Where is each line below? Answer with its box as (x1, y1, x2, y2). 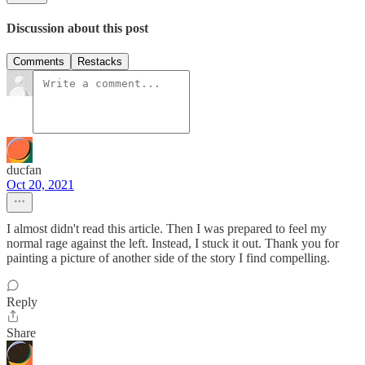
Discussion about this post (7, 20, 148, 35)
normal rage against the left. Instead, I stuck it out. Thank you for (7, 236, 339, 251)
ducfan (7, 163, 42, 178)
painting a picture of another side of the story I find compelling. (7, 251, 330, 266)
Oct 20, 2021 (7, 178, 74, 192)
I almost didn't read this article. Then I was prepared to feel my (7, 222, 327, 236)
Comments (13, 55, 64, 68)
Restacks (77, 55, 122, 68)
